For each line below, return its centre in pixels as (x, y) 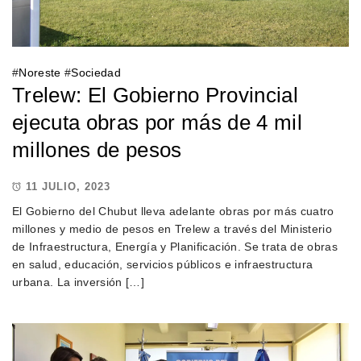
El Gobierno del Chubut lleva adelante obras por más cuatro (173, 211)
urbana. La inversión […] (78, 282)
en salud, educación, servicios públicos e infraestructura (162, 264)
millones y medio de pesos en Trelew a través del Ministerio (172, 228)
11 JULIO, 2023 (68, 186)
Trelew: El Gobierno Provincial (155, 95)
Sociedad (96, 72)
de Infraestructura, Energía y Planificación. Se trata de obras (174, 246)
